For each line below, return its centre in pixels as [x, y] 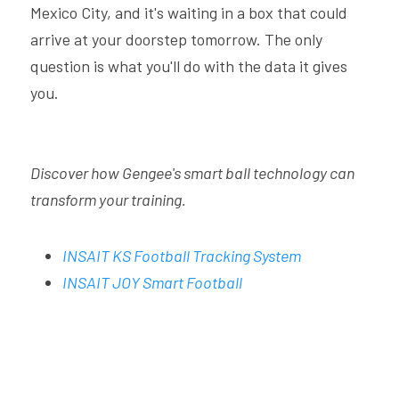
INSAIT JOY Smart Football [152, 282]
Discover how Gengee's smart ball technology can [192, 173]
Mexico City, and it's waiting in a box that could [189, 12]
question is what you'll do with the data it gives [189, 66]
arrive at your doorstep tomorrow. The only [176, 39]
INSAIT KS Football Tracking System [182, 256]
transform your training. [108, 199]
